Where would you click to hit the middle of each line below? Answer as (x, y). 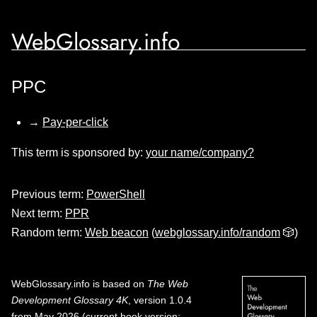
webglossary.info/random (218, 232)
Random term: (48, 232)
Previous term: (49, 194)
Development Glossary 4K (70, 300)
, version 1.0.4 (160, 300)
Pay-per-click (75, 122)
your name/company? (200, 152)
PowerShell (116, 194)
